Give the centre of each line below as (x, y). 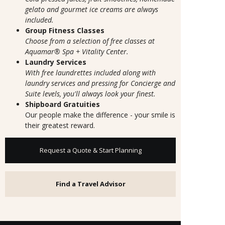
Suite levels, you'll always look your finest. (90, 94)
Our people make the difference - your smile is (100, 115)
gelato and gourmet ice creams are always (92, 10)
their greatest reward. (60, 126)
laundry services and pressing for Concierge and (100, 83)
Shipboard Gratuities (63, 104)
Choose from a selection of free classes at (90, 41)
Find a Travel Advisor (90, 184)
